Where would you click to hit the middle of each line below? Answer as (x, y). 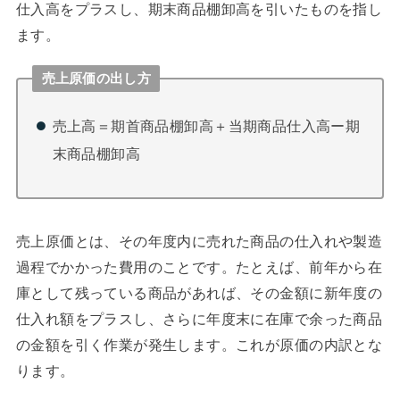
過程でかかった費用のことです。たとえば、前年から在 (199, 267)
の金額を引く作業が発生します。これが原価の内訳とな (199, 344)
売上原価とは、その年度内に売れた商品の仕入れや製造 (199, 241)
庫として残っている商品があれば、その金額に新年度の (199, 292)
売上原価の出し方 (96, 78)
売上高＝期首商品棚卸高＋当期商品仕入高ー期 (206, 125)
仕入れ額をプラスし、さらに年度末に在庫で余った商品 (199, 318)
